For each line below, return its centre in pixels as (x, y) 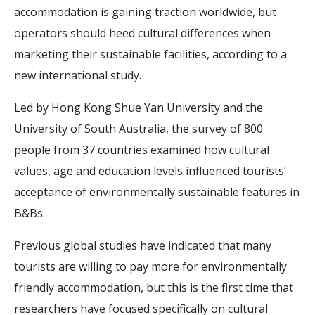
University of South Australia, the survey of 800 (139, 128)
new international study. (78, 75)
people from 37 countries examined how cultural (142, 149)
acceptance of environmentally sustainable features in (157, 192)
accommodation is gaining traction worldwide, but (145, 12)
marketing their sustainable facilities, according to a (150, 54)
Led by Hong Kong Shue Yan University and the (139, 107)
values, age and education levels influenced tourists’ (150, 171)
